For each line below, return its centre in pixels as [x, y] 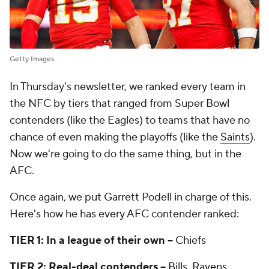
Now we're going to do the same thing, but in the [125, 154]
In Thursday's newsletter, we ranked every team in [128, 87]
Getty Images [32, 59]
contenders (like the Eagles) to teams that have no [130, 121]
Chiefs [189, 241]
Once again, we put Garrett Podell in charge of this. [131, 198]
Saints [235, 138]
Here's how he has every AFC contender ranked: [125, 214]
